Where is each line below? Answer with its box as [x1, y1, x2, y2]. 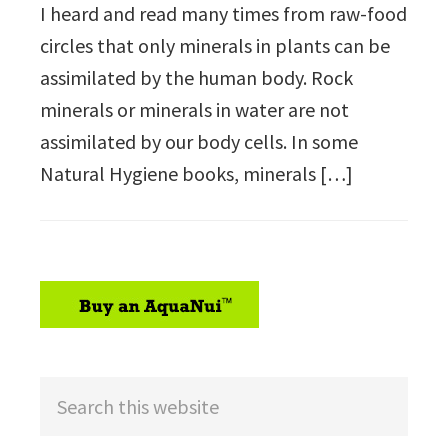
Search [39, 379, 96, 404]
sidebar [39, 280, 112, 304]
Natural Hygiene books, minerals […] [40, 161, 353, 186]
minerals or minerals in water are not [40, 97, 349, 122]
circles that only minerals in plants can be [40, 33, 390, 58]
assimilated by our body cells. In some [40, 129, 358, 154]
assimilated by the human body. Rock [40, 65, 353, 90]
